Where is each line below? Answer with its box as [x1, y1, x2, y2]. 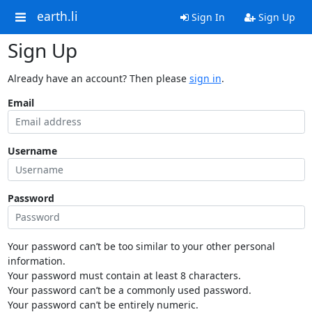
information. [7, 253, 65, 267]
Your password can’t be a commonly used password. [7, 283, 251, 297]
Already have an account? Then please [7, 72, 189, 85]
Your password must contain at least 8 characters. [7, 268, 241, 282]
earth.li [36, 8, 78, 25]
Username [7, 143, 57, 157]
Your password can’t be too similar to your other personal [7, 239, 275, 253]
